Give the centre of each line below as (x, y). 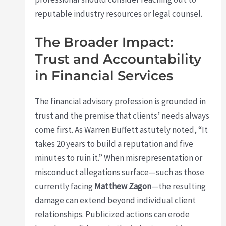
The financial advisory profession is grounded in (121, 102)
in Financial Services (104, 76)
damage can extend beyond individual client (116, 201)
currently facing (65, 186)
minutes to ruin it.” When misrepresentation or (119, 158)
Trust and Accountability (118, 59)
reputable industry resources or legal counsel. (119, 13)
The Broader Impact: (104, 43)
